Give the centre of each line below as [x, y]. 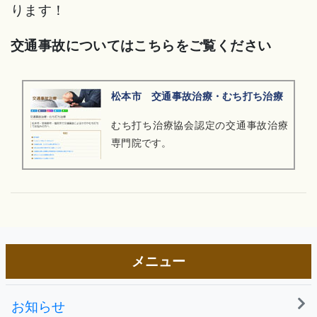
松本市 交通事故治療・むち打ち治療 [197, 96]
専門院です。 [142, 143]
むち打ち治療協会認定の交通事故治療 [200, 125]
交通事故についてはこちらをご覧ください [141, 46]
